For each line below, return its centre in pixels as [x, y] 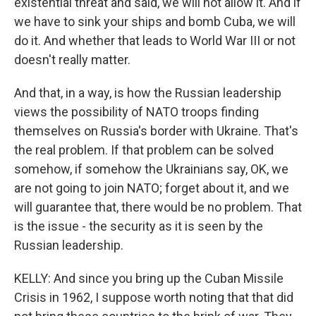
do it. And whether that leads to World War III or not [155, 41]
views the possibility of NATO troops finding [136, 112]
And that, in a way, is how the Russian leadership [148, 93]
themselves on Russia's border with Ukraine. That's [156, 131]
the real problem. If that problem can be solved [144, 150]
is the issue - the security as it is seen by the [139, 226]
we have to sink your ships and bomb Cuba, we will [155, 22]
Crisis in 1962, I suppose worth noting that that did [154, 297]
